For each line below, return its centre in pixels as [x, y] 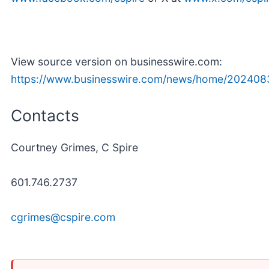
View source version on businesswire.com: [116, 61]
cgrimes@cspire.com [63, 217]
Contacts [45, 115]
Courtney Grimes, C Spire [74, 148]
